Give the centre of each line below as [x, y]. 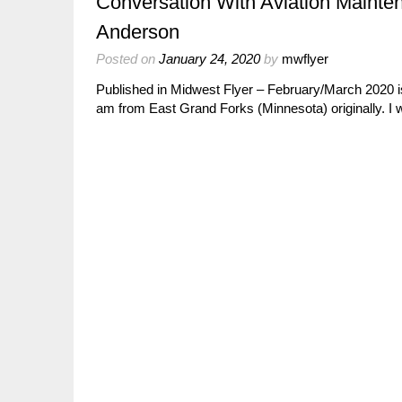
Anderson [138, 32]
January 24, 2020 [210, 59]
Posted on [127, 59]
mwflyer [305, 59]
